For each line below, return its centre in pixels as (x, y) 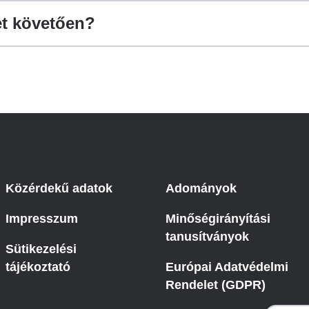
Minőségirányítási (218, 219)
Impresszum (42, 219)
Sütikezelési (41, 249)
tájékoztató (38, 267)
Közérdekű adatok (59, 188)
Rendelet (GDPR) (216, 285)
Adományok (201, 188)
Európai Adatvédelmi (227, 267)
